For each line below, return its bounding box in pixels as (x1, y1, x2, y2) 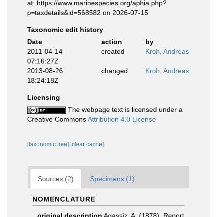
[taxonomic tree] (27, 141, 70, 148)
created (101, 47, 124, 55)
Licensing (27, 93, 60, 101)
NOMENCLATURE (32, 195, 95, 203)
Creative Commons (27, 115, 88, 123)
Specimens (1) (90, 175, 135, 183)
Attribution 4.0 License (88, 115, 156, 123)
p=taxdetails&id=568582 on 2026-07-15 (27, 9, 148, 16)
